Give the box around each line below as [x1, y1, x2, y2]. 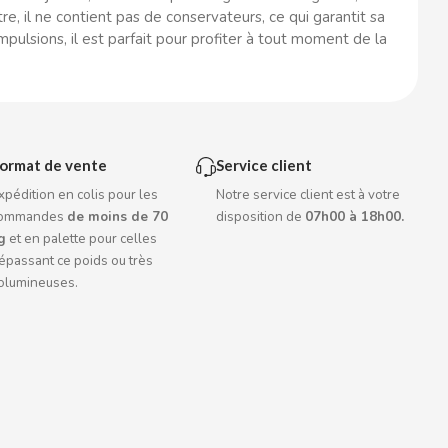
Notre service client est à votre [216, 186, 401, 204]
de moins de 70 [67, 208, 169, 226]
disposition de [216, 208, 306, 226]
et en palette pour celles [6, 230, 158, 248]
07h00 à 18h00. [305, 208, 405, 226]
